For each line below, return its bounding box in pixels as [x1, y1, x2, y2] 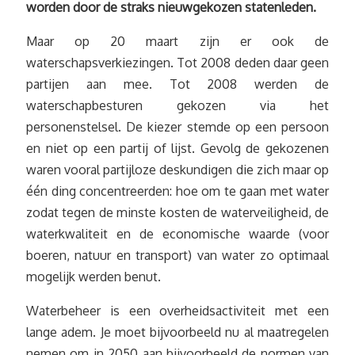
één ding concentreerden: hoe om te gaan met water [26, 183, 329, 199]
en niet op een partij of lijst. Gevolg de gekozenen [26, 140, 329, 156]
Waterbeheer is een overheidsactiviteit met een [26, 303, 329, 319]
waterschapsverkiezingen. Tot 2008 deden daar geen [26, 55, 329, 71]
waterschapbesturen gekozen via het [26, 97, 329, 113]
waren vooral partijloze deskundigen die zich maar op [26, 162, 329, 177]
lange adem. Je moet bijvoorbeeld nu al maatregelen [26, 324, 329, 340]
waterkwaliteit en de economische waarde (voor [26, 226, 329, 242]
